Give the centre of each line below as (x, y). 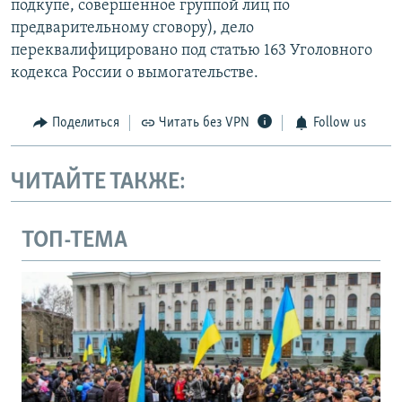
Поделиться (85, 123)
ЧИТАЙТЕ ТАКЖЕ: (98, 182)
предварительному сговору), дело (132, 29)
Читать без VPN (204, 123)
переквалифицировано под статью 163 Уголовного (192, 51)
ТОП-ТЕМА (74, 241)
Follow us (339, 123)
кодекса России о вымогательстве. (135, 74)
